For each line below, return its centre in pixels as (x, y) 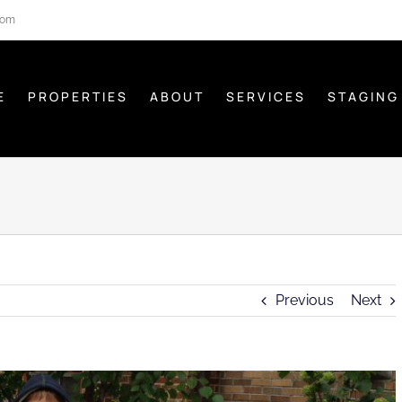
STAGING (363, 96)
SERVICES (266, 96)
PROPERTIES (78, 96)
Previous (305, 300)
